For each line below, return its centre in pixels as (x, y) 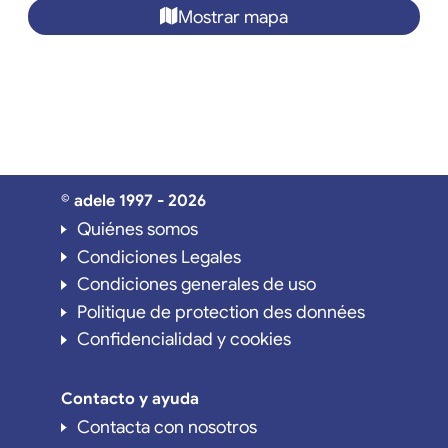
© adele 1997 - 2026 (133, 200)
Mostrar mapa (233, 16)
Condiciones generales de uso (196, 284)
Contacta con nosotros (166, 426)
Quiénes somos (137, 228)
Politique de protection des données (220, 311)
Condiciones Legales (158, 256)
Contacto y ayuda (129, 398)
